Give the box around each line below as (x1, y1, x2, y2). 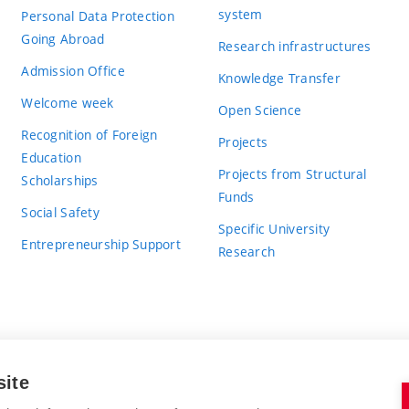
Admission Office (21, 61, 125, 79)
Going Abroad (21, 29, 105, 47)
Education (21, 148, 81, 166)
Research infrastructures (217, 37, 372, 55)
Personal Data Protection (21, 6, 175, 25)
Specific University (217, 219, 330, 237)
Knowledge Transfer (217, 68, 341, 87)
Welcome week (21, 93, 114, 111)
